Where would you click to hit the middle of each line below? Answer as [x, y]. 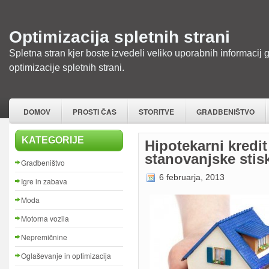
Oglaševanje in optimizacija [66, 255]
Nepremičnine [44, 237]
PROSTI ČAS [95, 112]
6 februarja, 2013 [191, 177]
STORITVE [156, 112]
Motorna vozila [45, 218]
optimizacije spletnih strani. [67, 67]
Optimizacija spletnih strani [119, 37]
